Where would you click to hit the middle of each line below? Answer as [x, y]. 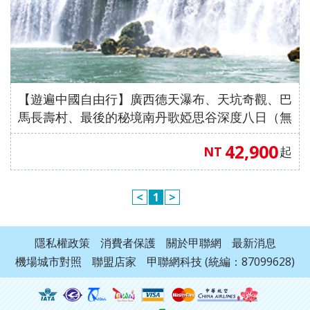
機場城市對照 [48, 262]
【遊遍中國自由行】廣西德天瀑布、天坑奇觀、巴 [155, 99]
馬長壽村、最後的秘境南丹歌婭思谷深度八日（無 [155, 117]
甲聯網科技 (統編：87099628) [221, 262]
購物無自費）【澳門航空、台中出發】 [124, 135]
